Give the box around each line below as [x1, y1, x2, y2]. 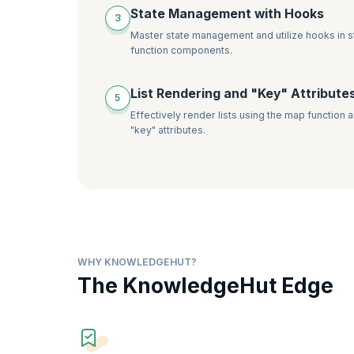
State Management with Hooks [130, 6, 324, 22]
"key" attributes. [130, 124, 205, 137]
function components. [130, 44, 232, 57]
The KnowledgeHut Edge [77, 273, 333, 299]
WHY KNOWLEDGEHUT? [77, 255, 197, 268]
